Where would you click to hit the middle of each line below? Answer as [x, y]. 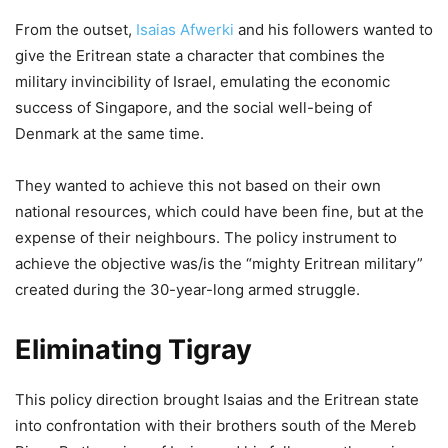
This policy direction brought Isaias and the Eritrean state [217, 400]
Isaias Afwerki [185, 30]
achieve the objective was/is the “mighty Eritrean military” [219, 264]
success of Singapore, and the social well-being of [193, 108]
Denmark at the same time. [109, 134]
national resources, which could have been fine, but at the [219, 212]
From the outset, [75, 30]
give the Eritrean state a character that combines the [200, 56]
